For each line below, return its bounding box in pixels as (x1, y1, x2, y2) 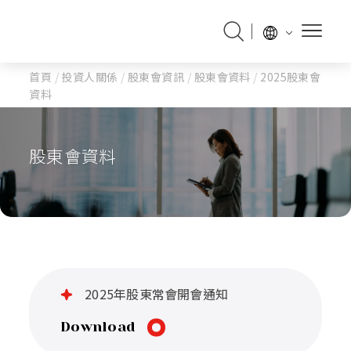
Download (60, 319, 136, 335)
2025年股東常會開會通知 (85, 284, 229, 303)
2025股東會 (257, 68, 321, 85)
